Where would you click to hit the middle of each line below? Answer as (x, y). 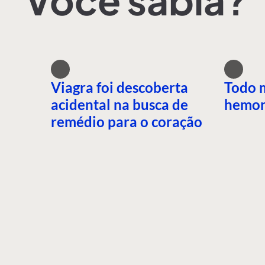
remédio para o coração (127, 122)
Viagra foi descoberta (119, 87)
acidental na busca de (119, 104)
